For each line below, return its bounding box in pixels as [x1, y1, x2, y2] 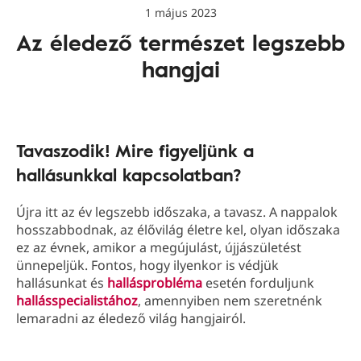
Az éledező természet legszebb [16, 25, 345, 59]
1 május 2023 [144, 5, 217, 20]
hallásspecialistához [16, 292, 138, 309]
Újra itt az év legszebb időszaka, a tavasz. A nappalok [16, 203, 338, 221]
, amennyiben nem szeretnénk [138, 292, 322, 309]
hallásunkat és [16, 274, 107, 292]
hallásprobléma [107, 274, 202, 292]
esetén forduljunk [202, 274, 314, 292]
